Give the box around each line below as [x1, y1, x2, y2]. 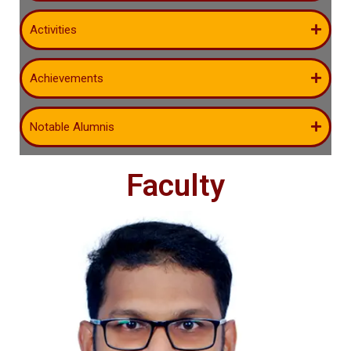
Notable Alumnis [30, 120, 114, 134]
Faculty [126, 168, 225, 204]
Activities [30, 23, 77, 37]
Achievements [30, 71, 103, 85]
